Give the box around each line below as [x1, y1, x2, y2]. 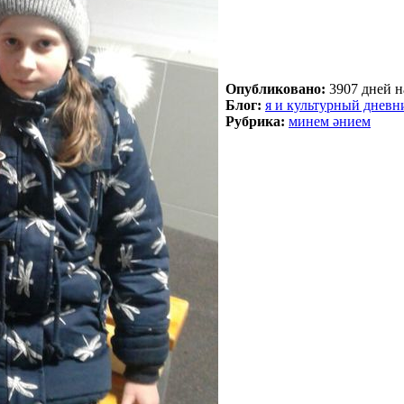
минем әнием [289, 114, 371, 130]
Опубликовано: [225, 81, 326, 97]
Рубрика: [225, 114, 285, 130]
